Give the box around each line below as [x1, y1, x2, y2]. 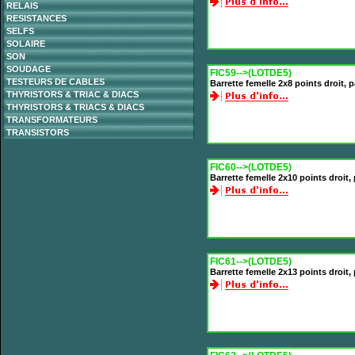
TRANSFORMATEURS [6, 115, 97, 124]
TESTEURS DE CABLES [6, 77, 105, 86]
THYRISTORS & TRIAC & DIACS [6, 90, 139, 99]
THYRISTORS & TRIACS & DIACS [6, 102, 144, 112]
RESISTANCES [6, 13, 67, 23]
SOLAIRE [6, 39, 45, 48]
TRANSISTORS [6, 128, 69, 137]
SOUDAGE [6, 64, 51, 74]
